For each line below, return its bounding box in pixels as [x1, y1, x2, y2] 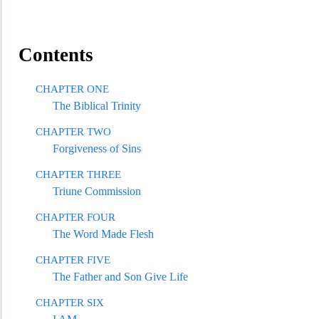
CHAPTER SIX [36, 297, 104, 308]
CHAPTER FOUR [36, 211, 115, 223]
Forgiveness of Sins [53, 142, 141, 155]
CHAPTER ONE [36, 83, 109, 95]
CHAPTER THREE [36, 169, 121, 180]
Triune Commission [53, 185, 141, 197]
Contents [19, 44, 93, 66]
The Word [53, 228, 101, 240]
